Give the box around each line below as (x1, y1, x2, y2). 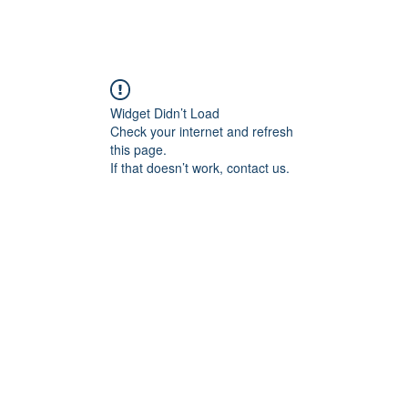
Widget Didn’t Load (110, 104, 219, 122)
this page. (110, 140, 167, 158)
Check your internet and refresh (110, 122, 293, 140)
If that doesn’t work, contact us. (110, 158, 290, 177)
